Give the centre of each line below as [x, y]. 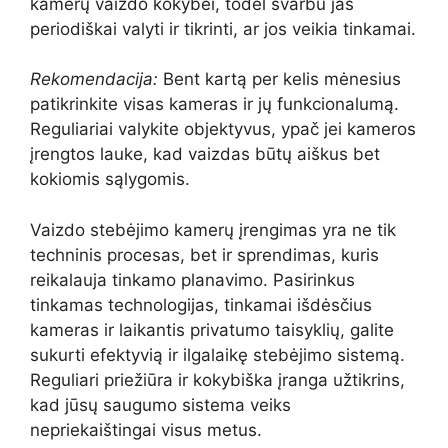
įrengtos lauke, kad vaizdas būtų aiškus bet [205, 154]
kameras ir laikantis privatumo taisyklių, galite [212, 329]
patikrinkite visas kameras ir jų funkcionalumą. [214, 104]
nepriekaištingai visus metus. [146, 429]
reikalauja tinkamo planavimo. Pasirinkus [192, 279]
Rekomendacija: [94, 79]
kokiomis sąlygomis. [110, 179]
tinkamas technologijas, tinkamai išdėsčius [201, 304]
